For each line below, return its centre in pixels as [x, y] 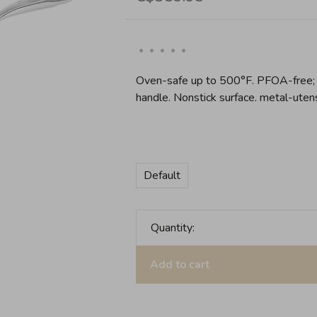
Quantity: [172, 228]
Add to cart [179, 265]
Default [162, 175]
